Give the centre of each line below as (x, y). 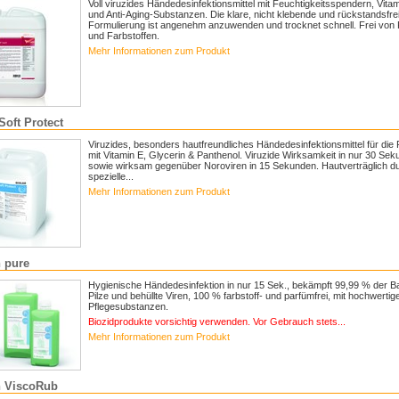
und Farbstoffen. (124, 36)
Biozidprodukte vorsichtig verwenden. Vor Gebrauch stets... (217, 322)
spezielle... (111, 176)
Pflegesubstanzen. (128, 306)
